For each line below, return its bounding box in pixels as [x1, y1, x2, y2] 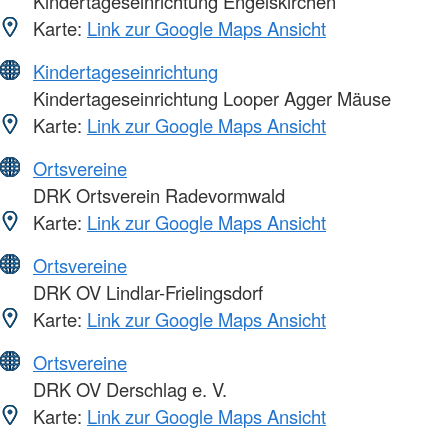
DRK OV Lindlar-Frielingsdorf [28, 278, 263, 305]
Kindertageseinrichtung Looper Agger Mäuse [28, 84, 391, 111]
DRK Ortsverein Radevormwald [28, 181, 285, 208]
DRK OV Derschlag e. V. [28, 375, 227, 402]
